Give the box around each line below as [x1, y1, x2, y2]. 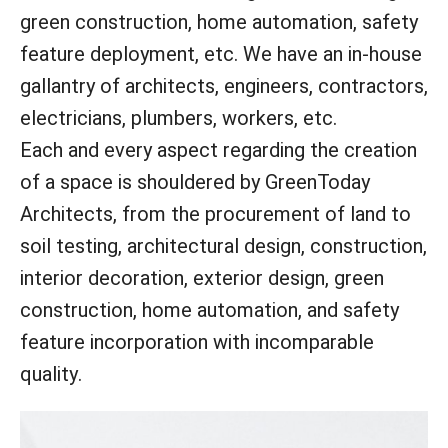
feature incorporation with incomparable [20, 327, 374, 357]
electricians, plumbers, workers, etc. [20, 103, 337, 133]
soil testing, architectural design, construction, [20, 231, 427, 261]
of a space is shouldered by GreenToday [20, 167, 370, 197]
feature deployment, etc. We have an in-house [20, 39, 422, 69]
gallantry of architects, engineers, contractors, [20, 71, 428, 101]
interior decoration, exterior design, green [20, 263, 384, 293]
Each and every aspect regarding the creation [20, 135, 417, 165]
